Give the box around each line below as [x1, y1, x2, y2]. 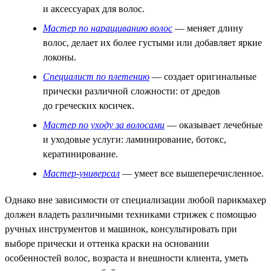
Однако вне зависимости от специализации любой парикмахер [5, 194, 266, 205]
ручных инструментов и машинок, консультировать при [5, 223, 237, 234]
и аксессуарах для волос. [43, 3, 145, 14]
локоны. [43, 51, 76, 62]
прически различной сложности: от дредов [43, 85, 220, 96]
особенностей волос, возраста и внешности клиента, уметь [5, 252, 248, 263]
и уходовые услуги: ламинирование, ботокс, [43, 134, 226, 145]
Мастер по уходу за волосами [43, 119, 165, 130]
